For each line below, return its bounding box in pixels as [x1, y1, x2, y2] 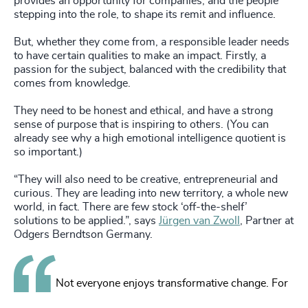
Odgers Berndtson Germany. [14, 228, 153, 240]
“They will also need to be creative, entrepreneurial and [14, 173, 278, 185]
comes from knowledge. [14, 77, 131, 89]
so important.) [14, 146, 82, 157]
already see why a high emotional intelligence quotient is [14, 132, 286, 144]
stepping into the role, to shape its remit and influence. [14, 8, 276, 20]
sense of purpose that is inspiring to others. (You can [14, 118, 269, 130]
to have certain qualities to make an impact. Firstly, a [14, 49, 266, 61]
